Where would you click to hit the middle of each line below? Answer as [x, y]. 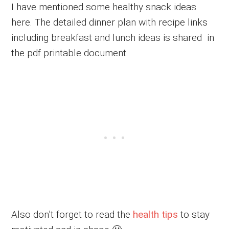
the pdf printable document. [70, 53]
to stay [194, 214]
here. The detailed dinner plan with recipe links [110, 22]
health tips [156, 214]
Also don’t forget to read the [72, 214]
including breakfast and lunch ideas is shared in [113, 37]
